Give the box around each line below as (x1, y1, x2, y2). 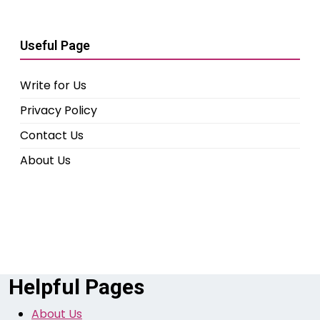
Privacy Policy (20, 102, 97, 119)
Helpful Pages (9, 274, 144, 300)
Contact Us (20, 127, 84, 144)
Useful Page (20, 38, 90, 54)
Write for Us (20, 77, 86, 94)
